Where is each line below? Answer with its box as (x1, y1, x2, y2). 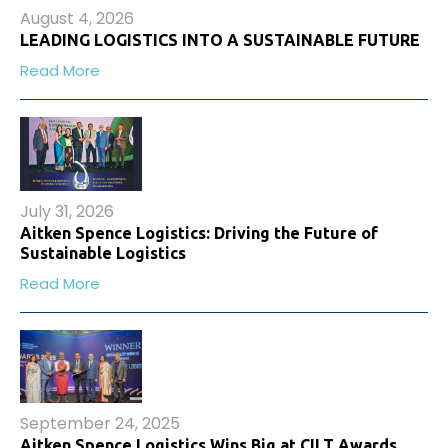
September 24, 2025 (20, 412, 180, 436)
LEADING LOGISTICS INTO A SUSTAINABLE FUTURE (20, 31, 420, 50)
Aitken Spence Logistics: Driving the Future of (20, 223, 378, 242)
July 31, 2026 (20, 199, 114, 223)
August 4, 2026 (20, 7, 134, 31)
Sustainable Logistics (20, 243, 186, 262)
